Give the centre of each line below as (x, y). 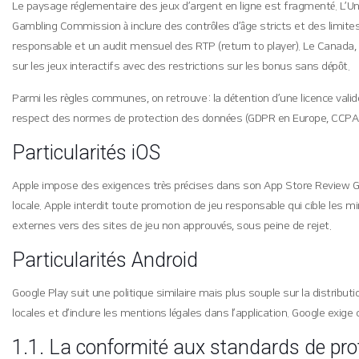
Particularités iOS (87, 153)
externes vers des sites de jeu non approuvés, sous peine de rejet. (172, 226)
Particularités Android (105, 260)
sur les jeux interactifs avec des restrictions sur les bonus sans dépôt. (181, 67)
